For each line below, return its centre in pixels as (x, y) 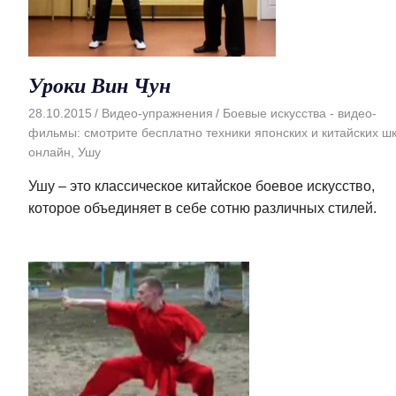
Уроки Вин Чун (99, 85)
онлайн (49, 152)
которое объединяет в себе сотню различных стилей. (202, 208)
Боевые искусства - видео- (299, 113)
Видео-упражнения (157, 113)
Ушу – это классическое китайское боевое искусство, (202, 186)
